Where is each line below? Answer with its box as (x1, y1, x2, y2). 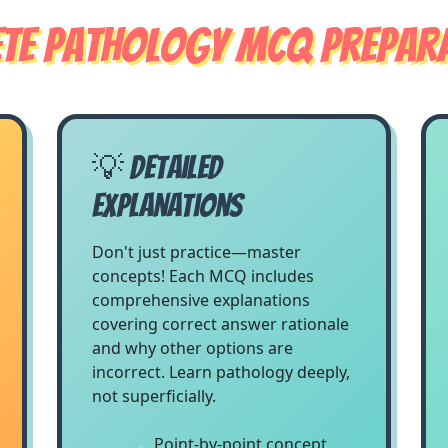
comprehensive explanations (91, 289, 310, 311)
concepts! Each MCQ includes (91, 265, 314, 287)
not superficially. (91, 385, 216, 407)
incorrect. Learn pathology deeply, (91, 361, 350, 383)
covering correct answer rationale (91, 313, 349, 335)
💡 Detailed (91, 151, 222, 185)
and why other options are (91, 337, 293, 359)
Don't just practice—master (91, 241, 301, 263)
